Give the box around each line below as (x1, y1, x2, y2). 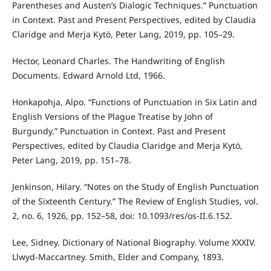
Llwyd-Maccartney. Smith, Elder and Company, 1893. (11, 250, 224, 263)
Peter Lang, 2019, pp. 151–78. (11, 154, 131, 166)
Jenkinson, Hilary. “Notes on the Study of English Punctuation (11, 180, 259, 192)
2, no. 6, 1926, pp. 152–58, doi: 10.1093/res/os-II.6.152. (11, 209, 232, 221)
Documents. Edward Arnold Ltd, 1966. (11, 69, 165, 81)
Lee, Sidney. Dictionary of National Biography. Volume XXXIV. (11, 236, 256, 248)
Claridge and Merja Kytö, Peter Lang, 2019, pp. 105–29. (11, 28, 235, 40)
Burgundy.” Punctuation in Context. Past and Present (11, 125, 226, 137)
